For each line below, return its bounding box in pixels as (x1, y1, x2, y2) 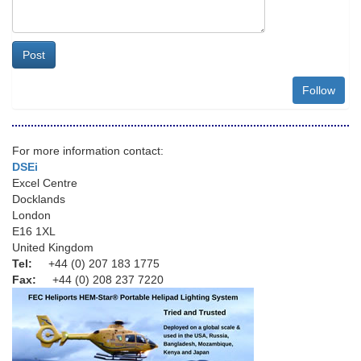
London (12, 209, 51, 222)
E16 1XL (12, 225, 56, 238)
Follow (302, 84, 335, 97)
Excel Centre (12, 176, 77, 189)
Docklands (12, 193, 65, 205)
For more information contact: (12, 144, 164, 157)
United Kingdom (12, 241, 93, 254)
